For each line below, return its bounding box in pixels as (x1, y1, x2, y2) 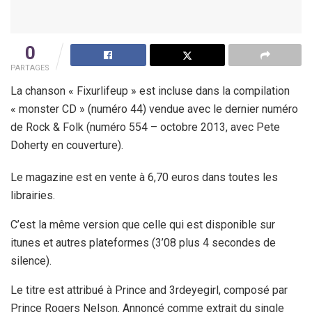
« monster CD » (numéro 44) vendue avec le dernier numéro (10, 102, 298, 116)
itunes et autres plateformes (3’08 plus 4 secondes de (10, 235, 276, 249)
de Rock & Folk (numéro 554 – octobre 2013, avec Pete (10, 120, 280, 134)
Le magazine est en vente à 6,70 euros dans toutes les (10, 170, 278, 184)
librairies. (10, 188, 55, 202)
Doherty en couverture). (10, 138, 123, 152)
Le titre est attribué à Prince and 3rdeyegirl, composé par (10, 283, 288, 297)
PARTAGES (10, 63, 49, 72)
